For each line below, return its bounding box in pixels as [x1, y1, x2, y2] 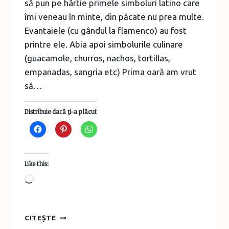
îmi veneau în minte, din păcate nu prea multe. [25, 12, 204, 22]
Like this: [25, 159, 49, 168]
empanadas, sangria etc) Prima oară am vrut [25, 67, 196, 77]
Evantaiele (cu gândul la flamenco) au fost [25, 26, 187, 36]
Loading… [33, 175, 73, 185]
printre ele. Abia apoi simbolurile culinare [25, 39, 183, 50]
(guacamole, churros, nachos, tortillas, [25, 53, 170, 63]
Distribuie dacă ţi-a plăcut [25, 107, 97, 116]
